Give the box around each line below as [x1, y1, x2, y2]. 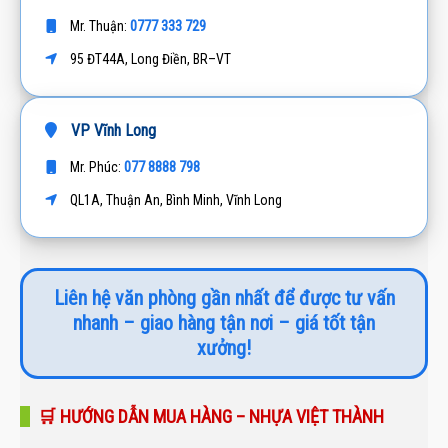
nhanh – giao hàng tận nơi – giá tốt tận [73, 311, 375, 335]
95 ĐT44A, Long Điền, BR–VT [67, 51, 231, 67]
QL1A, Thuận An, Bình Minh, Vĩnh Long [67, 192, 282, 208]
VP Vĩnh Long [67, 121, 156, 140]
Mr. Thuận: [67, 18, 130, 34]
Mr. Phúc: [67, 159, 124, 175]
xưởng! [197, 336, 251, 360]
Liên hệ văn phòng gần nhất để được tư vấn [53, 286, 395, 310]
